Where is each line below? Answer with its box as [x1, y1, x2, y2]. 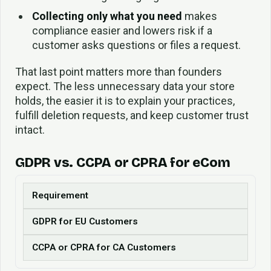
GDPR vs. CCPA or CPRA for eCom [15, 155, 230, 171]
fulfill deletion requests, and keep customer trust [15, 109, 249, 122]
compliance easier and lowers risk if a [31, 24, 212, 37]
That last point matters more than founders [15, 65, 222, 79]
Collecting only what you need [31, 9, 182, 22]
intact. [15, 123, 45, 137]
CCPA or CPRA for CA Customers [32, 241, 176, 253]
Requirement [32, 189, 88, 201]
